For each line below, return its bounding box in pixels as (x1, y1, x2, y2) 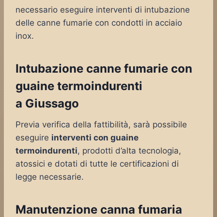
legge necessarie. (15, 172, 84, 182)
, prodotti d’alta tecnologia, (77, 146, 181, 155)
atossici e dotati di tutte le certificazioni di (15, 159, 179, 169)
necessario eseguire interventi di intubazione (15, 5, 190, 15)
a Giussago (15, 96, 79, 110)
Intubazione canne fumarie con (15, 62, 192, 76)
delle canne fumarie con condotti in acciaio (15, 18, 182, 28)
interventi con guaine (51, 133, 139, 142)
